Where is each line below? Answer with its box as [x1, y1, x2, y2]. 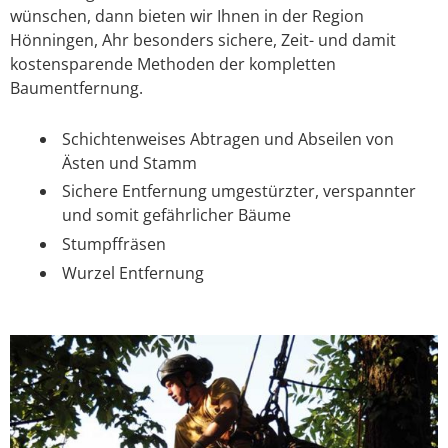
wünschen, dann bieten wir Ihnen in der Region [10, 5, 364, 28]
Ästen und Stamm [62, 151, 197, 174]
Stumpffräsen [62, 233, 166, 256]
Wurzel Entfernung [62, 261, 204, 284]
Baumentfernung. [10, 77, 143, 100]
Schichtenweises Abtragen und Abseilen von [62, 127, 394, 150]
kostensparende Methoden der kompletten [10, 53, 336, 76]
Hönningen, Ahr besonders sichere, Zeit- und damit [10, 29, 396, 52]
